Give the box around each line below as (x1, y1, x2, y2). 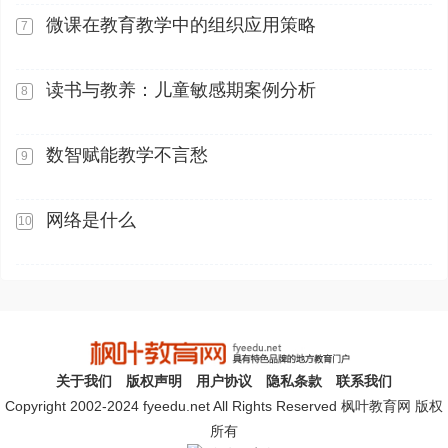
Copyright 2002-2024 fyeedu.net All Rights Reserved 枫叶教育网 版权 (5, 397, 443, 414)
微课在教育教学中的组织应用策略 (46, 15, 316, 35)
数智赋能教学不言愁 (46, 145, 208, 165)
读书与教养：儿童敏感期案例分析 (46, 80, 316, 100)
